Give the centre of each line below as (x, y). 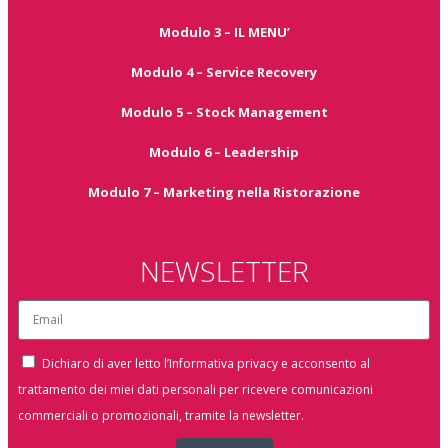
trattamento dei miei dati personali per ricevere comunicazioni (195, 389)
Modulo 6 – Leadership (224, 151)
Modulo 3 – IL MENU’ (224, 31)
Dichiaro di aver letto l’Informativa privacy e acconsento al (206, 363)
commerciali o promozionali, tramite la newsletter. (161, 415)
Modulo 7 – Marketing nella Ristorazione (224, 191)
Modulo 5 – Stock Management (224, 111)
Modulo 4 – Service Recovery (224, 71)
